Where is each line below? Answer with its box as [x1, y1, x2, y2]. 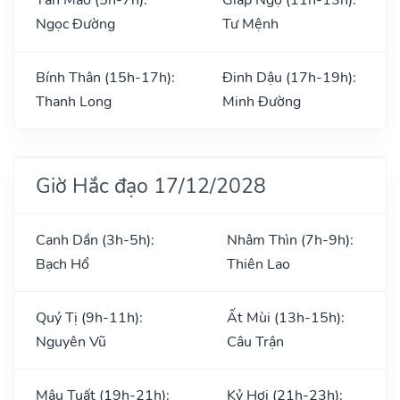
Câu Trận [227, 331, 284, 352]
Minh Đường [222, 91, 301, 112]
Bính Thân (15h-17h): [36, 67, 175, 87]
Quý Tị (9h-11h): [36, 307, 143, 328]
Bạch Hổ [36, 254, 89, 274]
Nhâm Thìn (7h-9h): [227, 229, 354, 250]
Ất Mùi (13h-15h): [227, 307, 345, 328]
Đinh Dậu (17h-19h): [222, 67, 356, 87]
